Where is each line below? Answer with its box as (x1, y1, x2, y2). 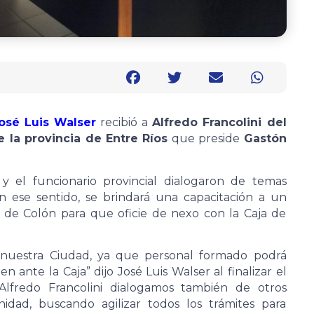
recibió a (96, 116, 153, 130)
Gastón (243, 132, 287, 146)
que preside (168, 132, 244, 146)
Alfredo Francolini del (152, 116, 287, 130)
